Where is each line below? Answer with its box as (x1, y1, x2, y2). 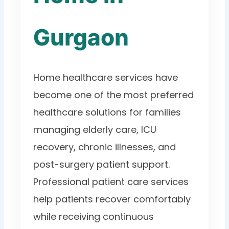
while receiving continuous (33, 210, 154, 223)
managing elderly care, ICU (33, 123, 157, 136)
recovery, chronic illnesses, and (33, 141, 176, 154)
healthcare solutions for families (33, 106, 181, 119)
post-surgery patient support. (33, 158, 170, 171)
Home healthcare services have (33, 71, 178, 84)
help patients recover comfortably (33, 193, 191, 206)
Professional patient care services (33, 175, 189, 189)
